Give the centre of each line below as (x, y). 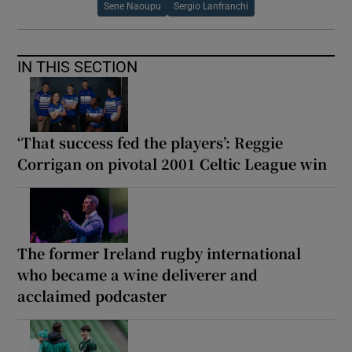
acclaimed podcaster (92, 295)
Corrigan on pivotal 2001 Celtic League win (172, 163)
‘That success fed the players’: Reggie (150, 142)
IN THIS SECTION (78, 66)
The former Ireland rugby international (159, 253)
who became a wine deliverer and (138, 274)
